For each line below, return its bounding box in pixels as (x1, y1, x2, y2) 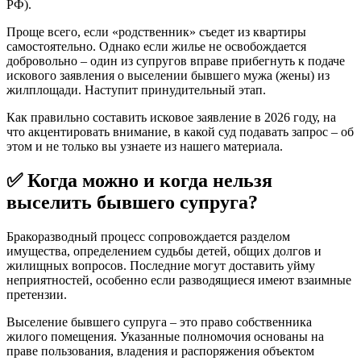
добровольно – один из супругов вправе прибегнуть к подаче (6, 53, 345, 68)
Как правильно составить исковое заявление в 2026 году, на (6, 110, 336, 124)
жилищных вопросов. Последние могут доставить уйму (6, 258, 315, 272)
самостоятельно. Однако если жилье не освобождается (6, 39, 306, 53)
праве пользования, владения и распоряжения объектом (6, 343, 314, 358)
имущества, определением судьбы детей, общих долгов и (6, 243, 322, 258)
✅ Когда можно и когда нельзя (6, 169, 272, 191)
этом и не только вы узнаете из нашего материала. (6, 139, 283, 153)
